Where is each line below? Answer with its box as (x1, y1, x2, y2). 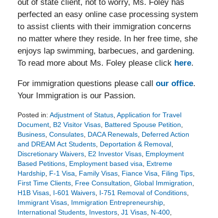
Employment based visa (69, 160, 143, 168)
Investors (89, 208, 117, 217)
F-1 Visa (49, 169, 75, 178)
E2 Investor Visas (88, 150, 142, 158)
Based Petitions (17, 160, 65, 168)
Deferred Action (141, 130, 189, 139)
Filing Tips (161, 169, 193, 178)
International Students (17, 208, 85, 217)
